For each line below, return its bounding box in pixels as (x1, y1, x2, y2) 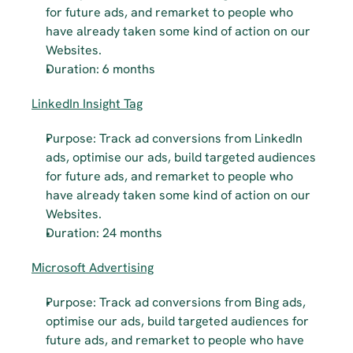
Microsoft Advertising (32, 259, 154, 276)
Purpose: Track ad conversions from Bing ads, (46, 294, 306, 310)
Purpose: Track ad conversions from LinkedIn (46, 130, 303, 147)
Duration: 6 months (46, 61, 155, 77)
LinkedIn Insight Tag (32, 95, 143, 112)
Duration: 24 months (46, 225, 162, 241)
